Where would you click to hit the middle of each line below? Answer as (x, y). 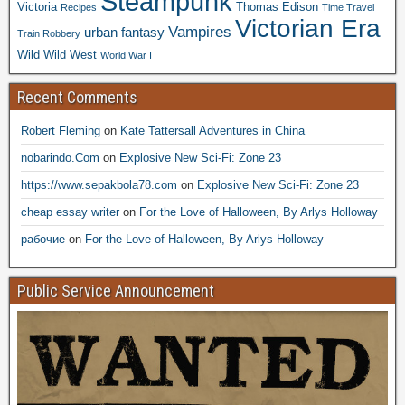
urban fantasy (124, 32)
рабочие (43, 239)
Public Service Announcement (116, 290)
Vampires (200, 31)
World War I (126, 55)
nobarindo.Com (60, 157)
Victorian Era (308, 28)
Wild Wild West (57, 54)
